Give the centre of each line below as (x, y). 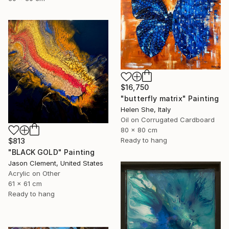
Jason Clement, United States (56, 163)
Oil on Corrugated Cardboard (168, 120)
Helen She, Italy (146, 110)
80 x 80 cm (139, 130)
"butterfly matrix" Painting (170, 99)
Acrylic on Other (34, 174)
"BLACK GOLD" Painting (52, 152)
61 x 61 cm (25, 184)
